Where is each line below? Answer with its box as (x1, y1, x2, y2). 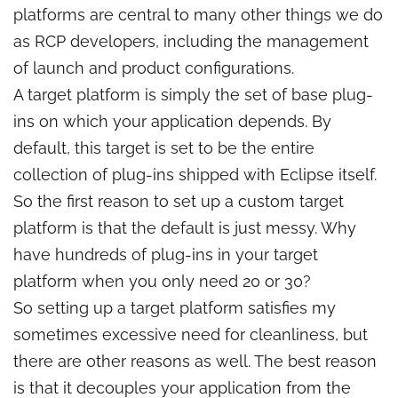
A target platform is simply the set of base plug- (13, 85, 373, 104)
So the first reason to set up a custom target (13, 192, 344, 211)
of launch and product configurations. (13, 59, 298, 77)
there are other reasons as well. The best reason (13, 352, 377, 370)
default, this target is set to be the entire (13, 139, 314, 157)
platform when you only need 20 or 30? (13, 272, 311, 291)
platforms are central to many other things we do (13, 5, 383, 24)
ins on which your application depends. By (13, 112, 331, 131)
